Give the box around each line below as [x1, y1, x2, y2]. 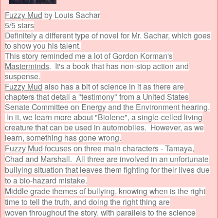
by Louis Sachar [42, 9, 100, 20]
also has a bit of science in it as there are [42, 80, 184, 91]
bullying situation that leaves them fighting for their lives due [5, 163, 210, 175]
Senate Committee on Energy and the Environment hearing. [5, 101, 210, 112]
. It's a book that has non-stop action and [49, 60, 189, 71]
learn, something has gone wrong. [5, 131, 121, 143]
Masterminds [5, 60, 49, 71]
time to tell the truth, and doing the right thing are [5, 196, 170, 207]
